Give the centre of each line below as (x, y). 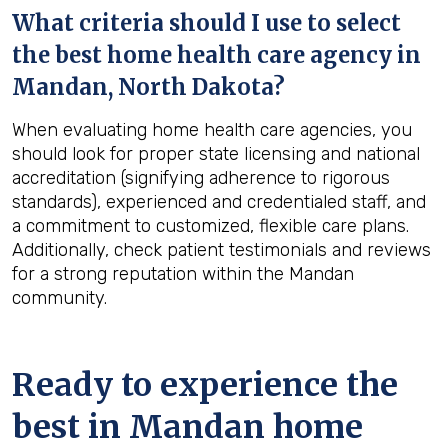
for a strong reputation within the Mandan (183, 274)
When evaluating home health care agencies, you (212, 130)
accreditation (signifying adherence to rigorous (201, 178)
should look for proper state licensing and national (216, 154)
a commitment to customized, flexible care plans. (210, 226)
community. (59, 298)
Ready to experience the (205, 385)
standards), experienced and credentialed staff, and (219, 202)
